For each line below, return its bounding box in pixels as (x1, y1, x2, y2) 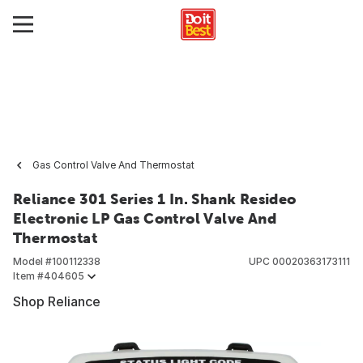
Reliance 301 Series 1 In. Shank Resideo (13, 190, 297, 207)
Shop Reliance (13, 293, 100, 310)
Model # (13, 255, 52, 267)
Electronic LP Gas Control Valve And (13, 210, 276, 227)
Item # (13, 270, 44, 282)
